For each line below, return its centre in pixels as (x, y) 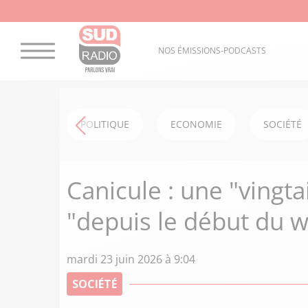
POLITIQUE (105, 124)
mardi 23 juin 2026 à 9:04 (131, 259)
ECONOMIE (196, 124)
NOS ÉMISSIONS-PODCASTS (212, 51)
